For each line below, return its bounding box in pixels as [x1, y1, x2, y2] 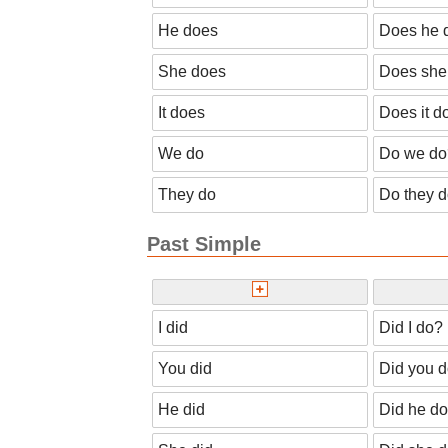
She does [158, 62, 226, 80]
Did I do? [379, 318, 443, 336]
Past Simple [147, 232, 261, 255]
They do [158, 185, 216, 203]
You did [158, 359, 212, 377]
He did [158, 400, 205, 418]
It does [158, 103, 205, 121]
